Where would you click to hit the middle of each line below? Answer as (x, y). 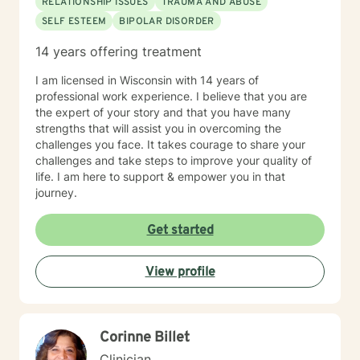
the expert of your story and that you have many (163, 112)
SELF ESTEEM (74, 22)
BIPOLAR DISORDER (167, 22)
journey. (56, 192)
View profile (180, 272)
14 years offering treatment (119, 51)
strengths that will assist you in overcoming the (158, 128)
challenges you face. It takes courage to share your (170, 144)
